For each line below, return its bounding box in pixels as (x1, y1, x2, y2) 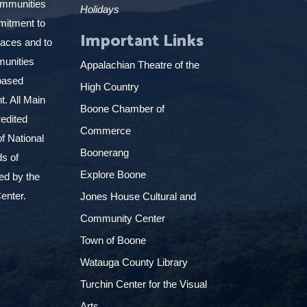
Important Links (79, 23, 204, 54)
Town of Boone (79, 234, 146, 246)
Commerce (79, 124, 134, 136)
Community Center (79, 212, 168, 224)
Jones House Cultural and (79, 190, 196, 202)
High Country (79, 80, 142, 93)
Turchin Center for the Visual (79, 278, 207, 290)
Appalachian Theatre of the (79, 58, 199, 71)
